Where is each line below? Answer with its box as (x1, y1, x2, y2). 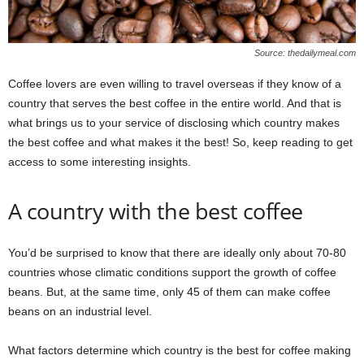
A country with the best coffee (8, 196, 303, 227)
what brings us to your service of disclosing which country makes (8, 116, 340, 130)
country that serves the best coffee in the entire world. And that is (8, 97, 341, 110)
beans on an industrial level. (8, 305, 152, 318)
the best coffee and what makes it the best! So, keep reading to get (8, 136, 353, 149)
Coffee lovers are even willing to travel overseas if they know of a (8, 77, 341, 91)
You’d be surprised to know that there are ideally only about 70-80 (8, 246, 346, 260)
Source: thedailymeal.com (254, 48, 356, 58)
